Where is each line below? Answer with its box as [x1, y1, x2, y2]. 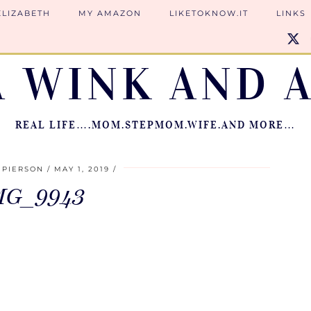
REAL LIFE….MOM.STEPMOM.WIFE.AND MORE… [15, 119, 296, 131]
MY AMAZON [78, 8, 142, 18]
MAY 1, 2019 [53, 165, 110, 174]
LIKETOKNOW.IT [169, 8, 249, 18]
